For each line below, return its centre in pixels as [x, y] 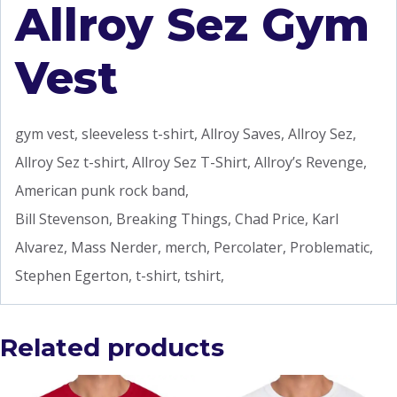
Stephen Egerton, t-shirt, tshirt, [120, 276]
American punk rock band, [102, 191]
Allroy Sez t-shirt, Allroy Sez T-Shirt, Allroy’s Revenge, [191, 163]
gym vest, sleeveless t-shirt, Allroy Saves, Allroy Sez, [186, 134]
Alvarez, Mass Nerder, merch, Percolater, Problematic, [194, 248]
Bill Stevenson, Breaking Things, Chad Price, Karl [177, 219]
